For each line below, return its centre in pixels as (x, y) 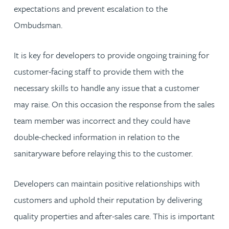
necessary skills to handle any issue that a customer (107, 88)
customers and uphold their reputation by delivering (108, 200)
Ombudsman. (38, 25)
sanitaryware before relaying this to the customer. (103, 153)
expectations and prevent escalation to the (91, 8)
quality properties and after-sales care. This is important (114, 216)
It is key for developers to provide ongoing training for (111, 55)
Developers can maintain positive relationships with (107, 183)
